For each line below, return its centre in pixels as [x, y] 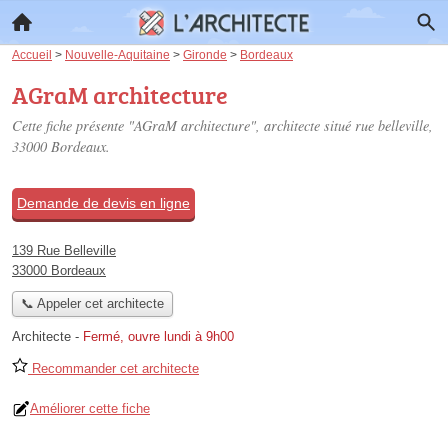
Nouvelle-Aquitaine [117, 54]
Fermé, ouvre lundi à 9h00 [158, 337]
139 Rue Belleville [64, 250]
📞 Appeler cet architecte [92, 304]
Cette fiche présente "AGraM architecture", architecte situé [183, 125]
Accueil [32, 54]
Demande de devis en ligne [103, 203]
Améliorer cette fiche [90, 409]
